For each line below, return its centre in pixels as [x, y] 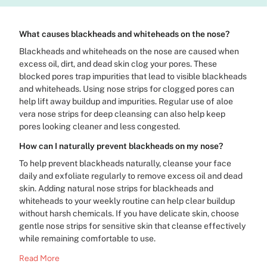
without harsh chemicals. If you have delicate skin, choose [129, 213]
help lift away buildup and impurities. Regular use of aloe [126, 101]
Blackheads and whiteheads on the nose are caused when [129, 51]
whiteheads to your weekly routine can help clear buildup [127, 201]
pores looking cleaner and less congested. [100, 126]
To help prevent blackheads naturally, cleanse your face [125, 163]
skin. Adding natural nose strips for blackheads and [116, 188]
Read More [39, 258]
